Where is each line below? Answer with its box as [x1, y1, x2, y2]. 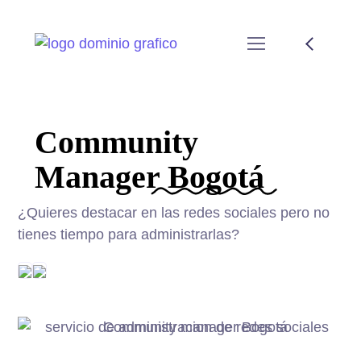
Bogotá [167, 159, 264, 195]
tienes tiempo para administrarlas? [18, 226, 240, 243]
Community [34, 124, 198, 160]
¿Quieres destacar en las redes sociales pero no [18, 205, 330, 221]
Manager [34, 159, 168, 195]
